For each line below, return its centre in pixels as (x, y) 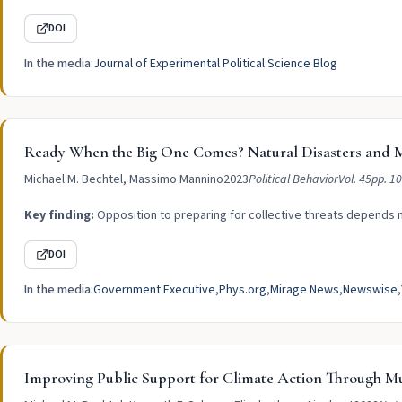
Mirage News (305, 290)
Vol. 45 (355, 179)
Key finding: (59, 215)
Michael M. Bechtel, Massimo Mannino (124, 179)
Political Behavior (293, 179)
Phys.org (243, 290)
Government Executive (154, 290)
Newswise (370, 290)
